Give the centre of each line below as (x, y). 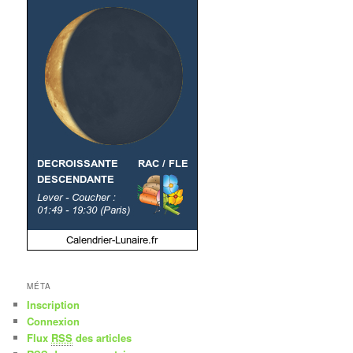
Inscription (54, 304)
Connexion (54, 321)
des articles (102, 337)
